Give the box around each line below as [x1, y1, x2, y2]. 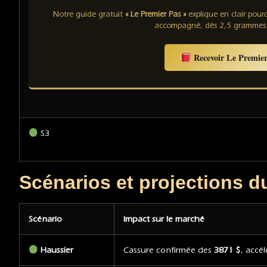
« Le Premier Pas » [125, 10, 186, 19]
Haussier [41, 245, 74, 256]
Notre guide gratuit [52, 10, 125, 19]
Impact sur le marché [123, 214, 204, 225]
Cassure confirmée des [123, 245, 214, 256]
